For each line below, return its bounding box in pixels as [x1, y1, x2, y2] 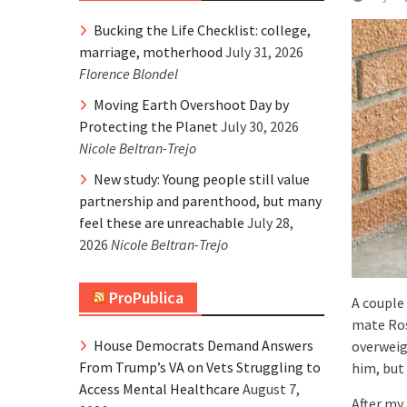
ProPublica [109, 287, 184, 308]
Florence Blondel [79, 65, 178, 83]
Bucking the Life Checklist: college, [94, 21, 311, 39]
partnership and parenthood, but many [79, 192, 322, 210]
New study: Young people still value [94, 170, 310, 188]
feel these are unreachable [79, 213, 244, 232]
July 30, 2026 [221, 117, 299, 135]
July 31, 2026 [225, 43, 303, 61]
